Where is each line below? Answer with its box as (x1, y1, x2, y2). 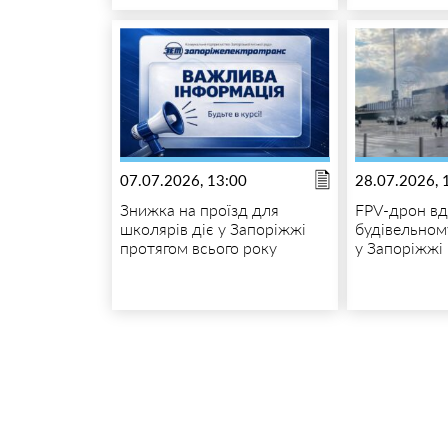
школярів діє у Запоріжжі (119, 218, 306, 238)
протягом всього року (119, 237, 277, 257)
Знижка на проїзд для (119, 199, 279, 219)
